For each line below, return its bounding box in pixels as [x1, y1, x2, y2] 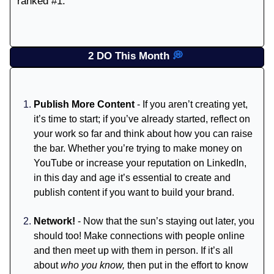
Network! [34, 215, 75, 226]
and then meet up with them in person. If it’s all [34, 245, 233, 256]
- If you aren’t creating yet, [135, 98, 248, 109]
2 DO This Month [88, 50, 172, 62]
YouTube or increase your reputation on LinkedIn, [34, 157, 246, 168]
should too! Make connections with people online [34, 230, 245, 241]
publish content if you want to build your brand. [34, 187, 234, 198]
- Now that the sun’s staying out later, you [75, 215, 254, 226]
